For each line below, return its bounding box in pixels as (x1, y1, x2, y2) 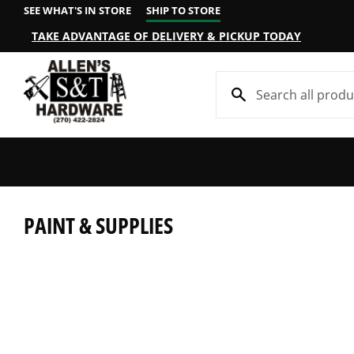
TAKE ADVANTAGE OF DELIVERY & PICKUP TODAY (32, 28, 301, 43)
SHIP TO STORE (146, 3, 220, 17)
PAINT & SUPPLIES (24, 210, 173, 240)
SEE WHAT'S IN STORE (24, 3, 131, 17)
